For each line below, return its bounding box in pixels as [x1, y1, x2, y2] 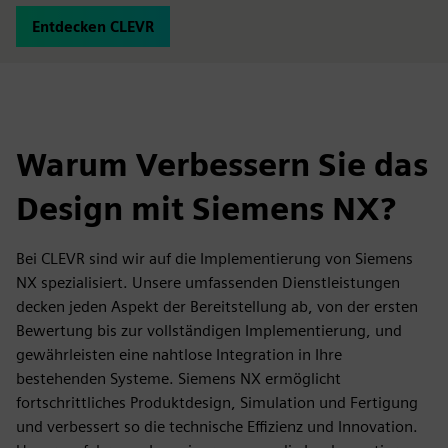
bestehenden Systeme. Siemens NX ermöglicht [16, 369, 341, 388]
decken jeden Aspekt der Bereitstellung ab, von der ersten [16, 297, 418, 316]
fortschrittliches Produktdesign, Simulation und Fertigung [16, 393, 418, 412]
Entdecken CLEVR [32, 18, 154, 35]
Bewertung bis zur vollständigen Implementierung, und [16, 321, 402, 340]
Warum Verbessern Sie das [16, 145, 428, 184]
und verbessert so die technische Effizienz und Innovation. [16, 417, 418, 436]
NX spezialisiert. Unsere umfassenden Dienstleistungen [16, 273, 400, 292]
